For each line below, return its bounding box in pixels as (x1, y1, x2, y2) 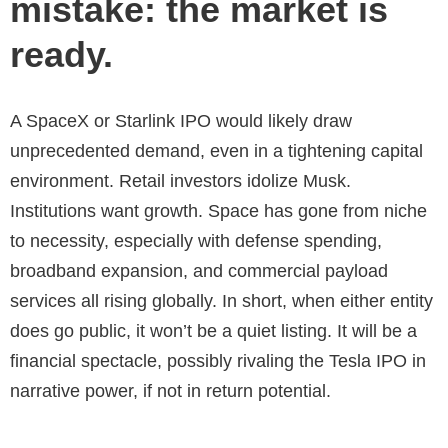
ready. (10, 33, 113, 75)
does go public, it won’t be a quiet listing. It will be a (10, 320, 417, 341)
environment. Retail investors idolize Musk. (10, 170, 351, 191)
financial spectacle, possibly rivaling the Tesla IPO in (10, 350, 426, 371)
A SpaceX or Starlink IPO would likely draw (10, 110, 352, 131)
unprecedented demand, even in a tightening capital (10, 140, 423, 161)
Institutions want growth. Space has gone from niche (10, 200, 427, 221)
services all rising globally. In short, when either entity (10, 290, 433, 311)
